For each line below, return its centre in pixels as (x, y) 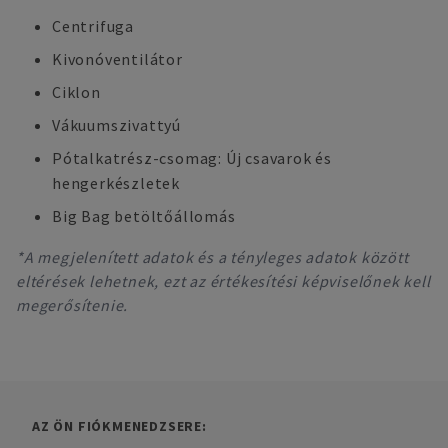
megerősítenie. (72, 305)
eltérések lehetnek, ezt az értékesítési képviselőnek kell (223, 281)
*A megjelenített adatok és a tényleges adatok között (212, 257)
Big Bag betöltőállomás (144, 216)
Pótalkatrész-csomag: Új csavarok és (192, 158)
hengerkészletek (116, 183)
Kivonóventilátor (117, 59)
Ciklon (76, 92)
